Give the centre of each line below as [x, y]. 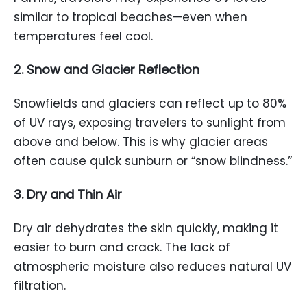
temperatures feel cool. [83, 36]
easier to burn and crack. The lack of [122, 247]
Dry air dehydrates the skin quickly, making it [146, 228]
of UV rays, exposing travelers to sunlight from [150, 123]
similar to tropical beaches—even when [131, 17]
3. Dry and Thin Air [68, 194]
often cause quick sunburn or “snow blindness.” [153, 161]
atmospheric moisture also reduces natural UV [152, 267]
